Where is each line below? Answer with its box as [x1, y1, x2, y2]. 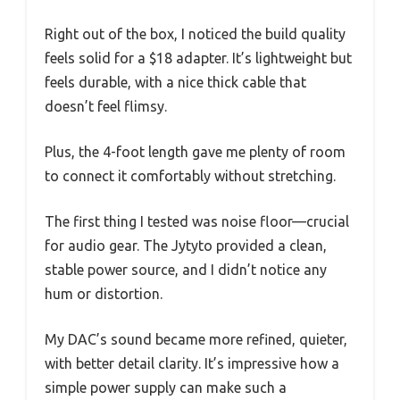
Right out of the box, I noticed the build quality [45, 26, 346, 43]
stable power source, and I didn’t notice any [45, 262, 327, 279]
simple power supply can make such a [45, 379, 287, 396]
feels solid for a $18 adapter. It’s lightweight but [45, 50, 352, 67]
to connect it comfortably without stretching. [45, 168, 336, 185]
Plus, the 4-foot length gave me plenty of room [45, 144, 346, 161]
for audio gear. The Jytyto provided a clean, [45, 237, 327, 254]
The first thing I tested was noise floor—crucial [45, 213, 349, 230]
